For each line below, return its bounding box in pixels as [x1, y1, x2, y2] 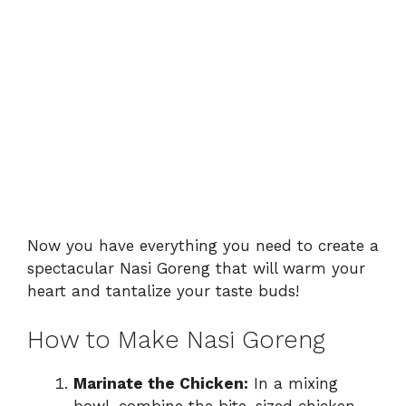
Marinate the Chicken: [73, 374, 248, 393]
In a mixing [248, 374, 338, 393]
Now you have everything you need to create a [27, 236, 379, 255]
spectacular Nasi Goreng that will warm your [27, 258, 365, 277]
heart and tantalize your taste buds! [27, 281, 299, 300]
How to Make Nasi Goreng [27, 325, 325, 355]
